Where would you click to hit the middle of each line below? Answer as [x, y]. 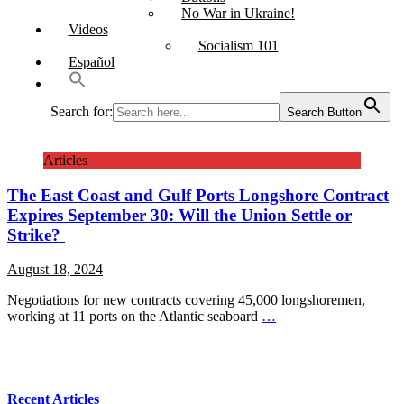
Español [91, 62]
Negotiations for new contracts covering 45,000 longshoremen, [186, 300]
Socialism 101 [238, 46]
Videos [88, 29]
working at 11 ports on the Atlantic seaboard [134, 317]
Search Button [324, 112]
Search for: [81, 111]
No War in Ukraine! [238, 13]
